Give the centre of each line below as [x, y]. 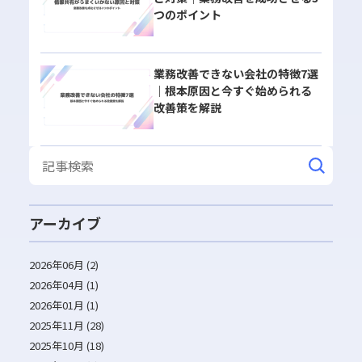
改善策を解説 [187, 107]
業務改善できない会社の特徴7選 [236, 73]
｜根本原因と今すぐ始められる [233, 90]
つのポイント [187, 15]
